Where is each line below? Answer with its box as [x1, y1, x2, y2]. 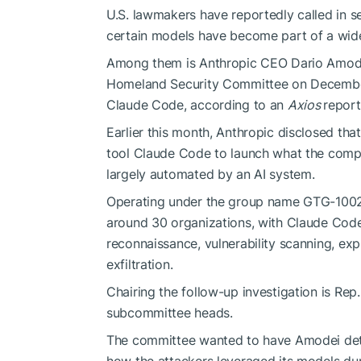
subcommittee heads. [106, 304, 233, 321]
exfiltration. [106, 255, 173, 272]
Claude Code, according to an [106, 96, 288, 113]
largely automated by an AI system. [106, 165, 315, 182]
